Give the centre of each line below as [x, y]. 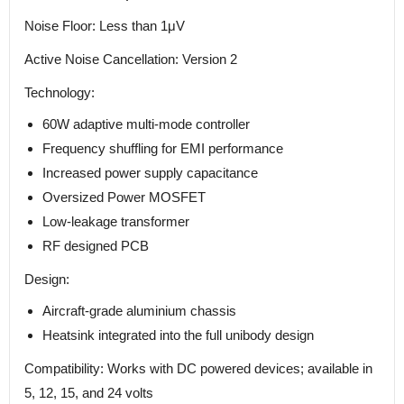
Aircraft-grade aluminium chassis [139, 311]
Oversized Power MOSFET [124, 197]
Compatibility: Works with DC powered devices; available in [198, 369]
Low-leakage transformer [116, 222]
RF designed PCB [96, 246]
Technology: [60, 93]
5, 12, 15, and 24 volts [89, 393]
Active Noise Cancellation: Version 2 [131, 60]
